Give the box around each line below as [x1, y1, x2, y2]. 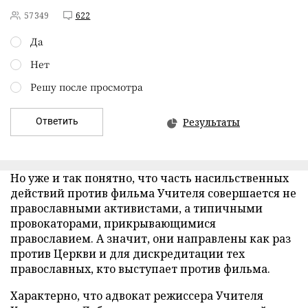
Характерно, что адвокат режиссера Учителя [10, 288, 263, 303]
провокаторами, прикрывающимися [10, 216, 216, 231]
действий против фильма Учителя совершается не [10, 186, 296, 201]
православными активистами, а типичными [10, 201, 263, 216]
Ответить [35, 115, 78, 126]
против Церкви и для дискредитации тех [10, 246, 245, 261]
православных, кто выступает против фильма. [10, 261, 270, 276]
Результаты [183, 115, 240, 129]
